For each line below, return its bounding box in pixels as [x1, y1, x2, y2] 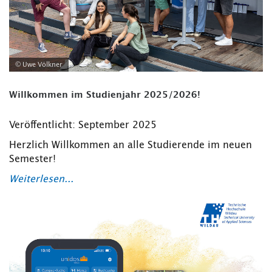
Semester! [9, 154, 56, 165]
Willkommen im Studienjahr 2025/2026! [9, 90, 200, 100]
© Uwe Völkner [15, 61, 63, 69]
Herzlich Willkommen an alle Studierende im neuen [9, 140, 252, 151]
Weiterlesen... [9, 174, 73, 185]
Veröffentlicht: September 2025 [9, 120, 157, 131]
